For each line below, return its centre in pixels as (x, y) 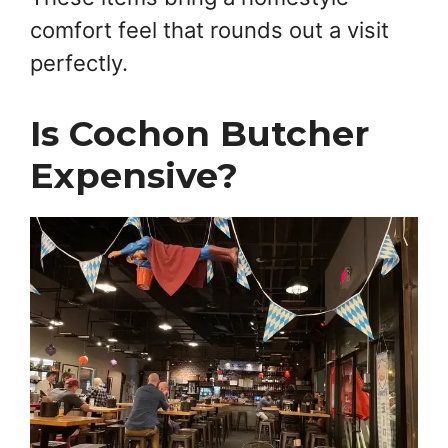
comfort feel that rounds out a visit (209, 30)
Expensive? (134, 176)
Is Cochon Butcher (199, 134)
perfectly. (79, 63)
